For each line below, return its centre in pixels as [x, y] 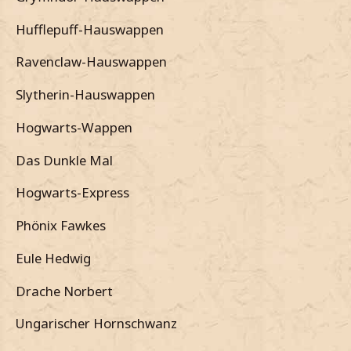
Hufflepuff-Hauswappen [90, 29]
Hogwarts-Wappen [74, 127]
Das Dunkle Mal [64, 160]
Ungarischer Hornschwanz [96, 324]
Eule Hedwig [53, 258]
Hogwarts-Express [72, 193]
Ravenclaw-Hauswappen [91, 62]
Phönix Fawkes [61, 226]
